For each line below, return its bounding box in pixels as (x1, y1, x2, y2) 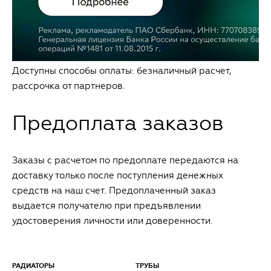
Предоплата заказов (12, 111, 224, 136)
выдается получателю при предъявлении (12, 200, 201, 212)
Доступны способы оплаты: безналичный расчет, (12, 65, 232, 77)
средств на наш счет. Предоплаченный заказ (12, 185, 216, 197)
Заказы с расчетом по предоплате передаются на (12, 155, 238, 166)
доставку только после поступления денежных (12, 170, 223, 181)
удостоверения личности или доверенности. (12, 215, 213, 227)
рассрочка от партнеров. (12, 80, 125, 92)
